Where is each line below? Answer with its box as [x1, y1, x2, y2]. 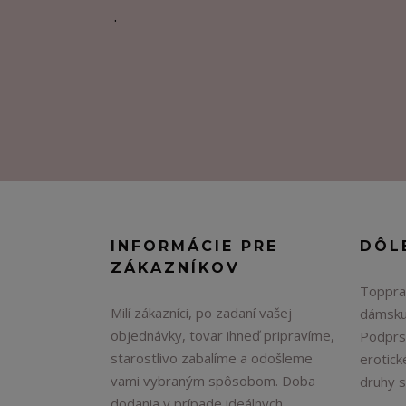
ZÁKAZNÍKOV [111, 259, 240, 276]
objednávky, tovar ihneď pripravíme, [111, 326, 334, 344]
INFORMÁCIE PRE [111, 237, 278, 255]
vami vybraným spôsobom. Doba [111, 372, 315, 390]
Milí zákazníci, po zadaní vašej [111, 304, 292, 322]
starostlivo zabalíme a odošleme [111, 349, 313, 367]
